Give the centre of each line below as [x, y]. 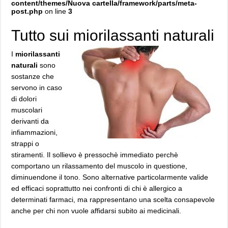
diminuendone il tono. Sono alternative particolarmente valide [110, 177]
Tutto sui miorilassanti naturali [113, 35]
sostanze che [33, 76]
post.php [27, 11]
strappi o [25, 144]
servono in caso [37, 88]
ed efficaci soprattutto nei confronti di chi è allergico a [97, 188]
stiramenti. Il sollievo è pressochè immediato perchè [95, 155]
